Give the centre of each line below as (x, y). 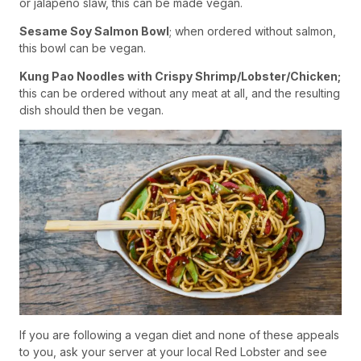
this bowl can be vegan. (83, 48)
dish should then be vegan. (91, 110)
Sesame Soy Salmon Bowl (94, 31)
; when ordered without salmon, (253, 31)
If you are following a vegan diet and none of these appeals (179, 334)
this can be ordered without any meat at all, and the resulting (180, 93)
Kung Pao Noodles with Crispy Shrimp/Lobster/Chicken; (180, 77)
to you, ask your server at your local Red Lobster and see (173, 351)
